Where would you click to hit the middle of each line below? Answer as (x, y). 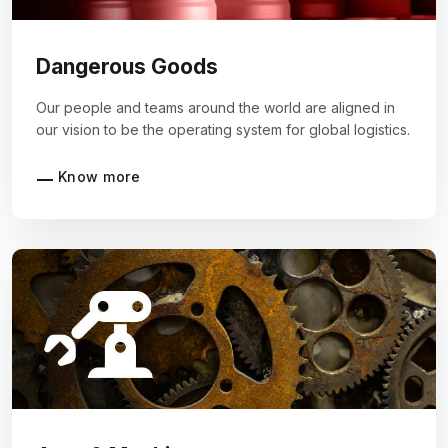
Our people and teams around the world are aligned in (215, 108)
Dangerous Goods (127, 67)
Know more (99, 177)
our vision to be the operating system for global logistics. (223, 130)
